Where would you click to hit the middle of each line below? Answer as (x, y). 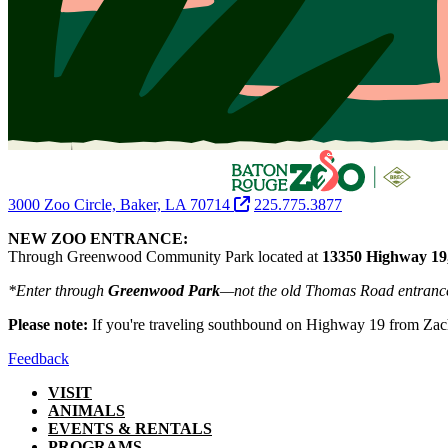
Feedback (38, 358)
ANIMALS (86, 410)
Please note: (50, 324)
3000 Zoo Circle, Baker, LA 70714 (121, 204)
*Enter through (58, 290)
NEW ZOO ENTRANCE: (98, 238)
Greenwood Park (164, 290)
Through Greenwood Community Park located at (165, 256)
